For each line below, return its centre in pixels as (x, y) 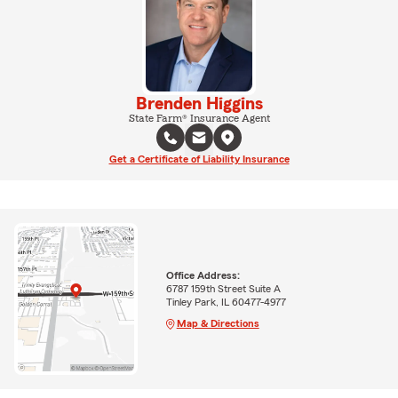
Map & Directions (218, 323)
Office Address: (203, 275)
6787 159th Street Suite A (223, 288)
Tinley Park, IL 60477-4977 (226, 302)
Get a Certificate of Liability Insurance (199, 159)
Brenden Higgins (199, 103)
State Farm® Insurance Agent (199, 118)
